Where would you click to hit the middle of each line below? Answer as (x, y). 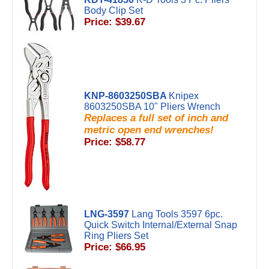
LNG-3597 (107, 214)
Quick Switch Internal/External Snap (161, 225)
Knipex (184, 96)
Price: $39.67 (115, 22)
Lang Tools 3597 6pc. (177, 214)
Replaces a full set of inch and (156, 118)
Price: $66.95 (115, 247)
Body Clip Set (113, 11)
